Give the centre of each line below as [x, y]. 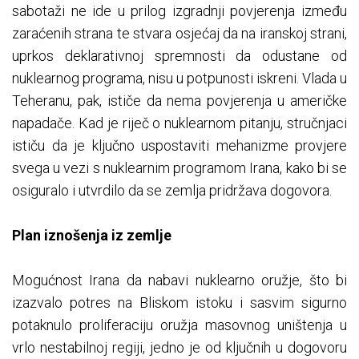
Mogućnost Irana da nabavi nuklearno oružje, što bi [179, 280]
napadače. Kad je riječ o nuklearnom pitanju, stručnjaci [179, 123]
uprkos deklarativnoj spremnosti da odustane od [179, 56]
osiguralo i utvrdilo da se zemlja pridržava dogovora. [172, 191]
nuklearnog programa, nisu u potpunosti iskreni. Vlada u [179, 79]
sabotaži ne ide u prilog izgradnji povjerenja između [179, 11]
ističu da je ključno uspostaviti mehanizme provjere [179, 146]
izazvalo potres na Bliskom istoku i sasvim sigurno [179, 303]
